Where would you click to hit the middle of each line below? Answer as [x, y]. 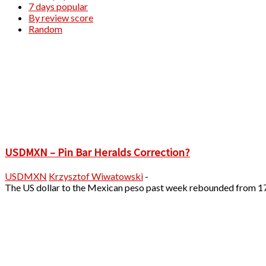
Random [45, 28]
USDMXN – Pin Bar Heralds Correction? [97, 153]
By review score [61, 17]
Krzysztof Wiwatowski [96, 176]
